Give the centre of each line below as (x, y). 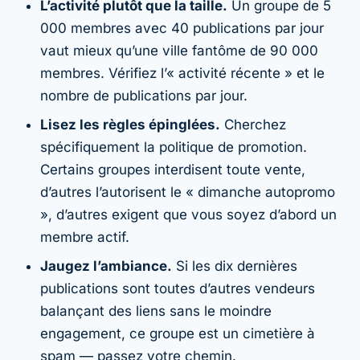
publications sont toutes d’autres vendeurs (178, 288)
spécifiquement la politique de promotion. (174, 147)
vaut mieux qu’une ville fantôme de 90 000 (179, 50)
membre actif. (85, 237)
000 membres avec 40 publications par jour (182, 28)
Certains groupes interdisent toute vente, (173, 169)
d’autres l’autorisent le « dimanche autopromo (188, 192)
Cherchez (253, 124)
